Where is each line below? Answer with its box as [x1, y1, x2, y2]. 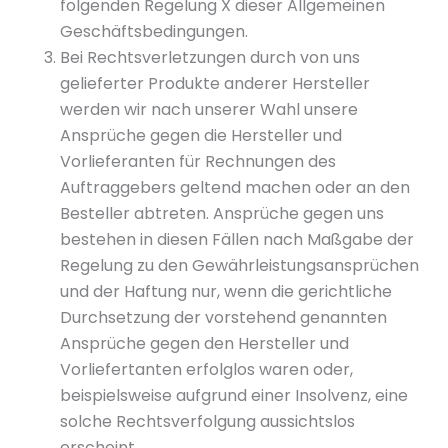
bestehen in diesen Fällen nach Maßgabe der [60, 228, 414, 251]
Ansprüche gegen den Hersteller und [60, 332, 349, 355]
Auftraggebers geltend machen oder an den [60, 176, 410, 199]
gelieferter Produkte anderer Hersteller [60, 72, 370, 95]
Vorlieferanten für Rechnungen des [60, 150, 336, 173]
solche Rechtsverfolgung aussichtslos [60, 410, 355, 433]
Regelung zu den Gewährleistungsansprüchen [60, 254, 419, 277]
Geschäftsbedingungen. [60, 20, 248, 43]
